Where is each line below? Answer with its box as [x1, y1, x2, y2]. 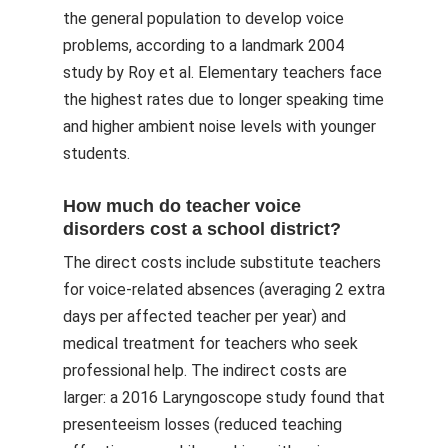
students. [63, 144, 130, 163]
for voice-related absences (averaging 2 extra [63, 280, 385, 299]
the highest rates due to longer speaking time [63, 90, 384, 109]
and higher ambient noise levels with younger [63, 117, 376, 136]
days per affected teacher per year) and [63, 307, 346, 326]
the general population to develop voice [63, 9, 344, 28]
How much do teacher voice [63, 196, 301, 216]
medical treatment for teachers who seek [63, 334, 358, 353]
